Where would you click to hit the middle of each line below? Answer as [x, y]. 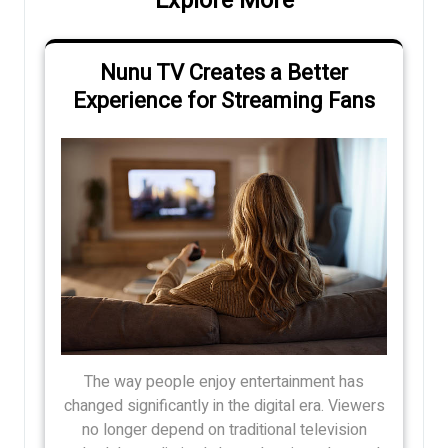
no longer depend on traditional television [224, 430]
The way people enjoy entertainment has [224, 382]
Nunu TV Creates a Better [224, 73]
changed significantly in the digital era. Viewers [224, 406]
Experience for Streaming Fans [224, 101]
